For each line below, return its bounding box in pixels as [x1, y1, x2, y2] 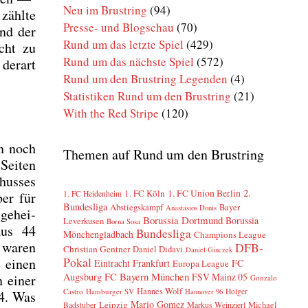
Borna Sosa [107, 217, 140, 226]
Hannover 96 [185, 287, 223, 296]
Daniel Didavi [133, 243, 183, 255]
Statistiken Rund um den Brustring [63, 88, 231, 104]
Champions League [194, 228, 266, 241]
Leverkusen [63, 215, 104, 227]
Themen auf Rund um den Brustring [63, 145, 264, 164]
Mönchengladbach [63, 228, 133, 241]
